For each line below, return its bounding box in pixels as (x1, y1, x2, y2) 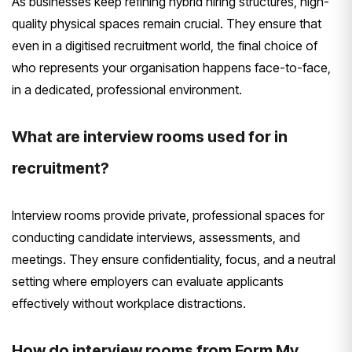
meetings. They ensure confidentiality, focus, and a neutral (12, 251, 335, 267)
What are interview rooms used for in (12, 126, 288, 146)
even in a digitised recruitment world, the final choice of (12, 37, 317, 53)
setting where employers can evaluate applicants (12, 273, 284, 289)
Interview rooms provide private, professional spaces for (12, 207, 324, 223)
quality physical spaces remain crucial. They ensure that (12, 15, 321, 31)
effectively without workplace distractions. (12, 295, 246, 311)
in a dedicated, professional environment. (12, 81, 242, 97)
